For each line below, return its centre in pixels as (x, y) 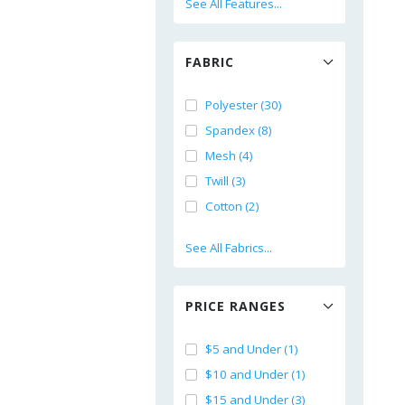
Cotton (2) (232, 206)
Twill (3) (226, 181)
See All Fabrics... (229, 248)
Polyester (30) (244, 105)
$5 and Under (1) (252, 349)
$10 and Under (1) (255, 374)
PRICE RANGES (235, 306)
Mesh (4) (229, 155)
